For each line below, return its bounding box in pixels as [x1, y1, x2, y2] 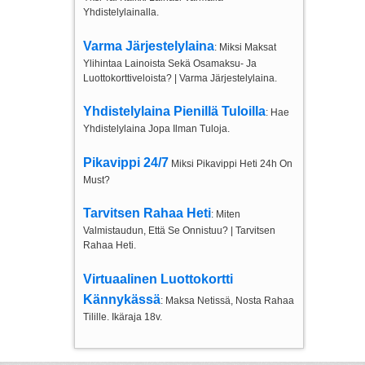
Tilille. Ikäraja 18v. [82, 310, 162, 323]
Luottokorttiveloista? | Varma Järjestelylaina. [82, 72, 277, 84]
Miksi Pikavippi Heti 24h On [168, 157, 292, 169]
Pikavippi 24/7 [82, 155, 169, 169]
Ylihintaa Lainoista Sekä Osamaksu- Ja [82, 57, 257, 69]
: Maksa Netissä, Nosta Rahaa [160, 294, 294, 306]
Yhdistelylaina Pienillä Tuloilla [82, 104, 266, 119]
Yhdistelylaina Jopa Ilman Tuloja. [82, 123, 230, 135]
